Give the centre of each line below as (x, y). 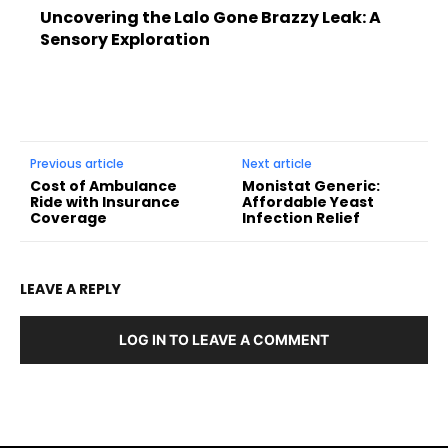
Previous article (77, 163)
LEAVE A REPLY (70, 288)
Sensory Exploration (125, 39)
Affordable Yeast (308, 201)
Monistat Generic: (311, 185)
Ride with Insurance (105, 201)
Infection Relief (301, 217)
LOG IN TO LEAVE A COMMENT (224, 339)
